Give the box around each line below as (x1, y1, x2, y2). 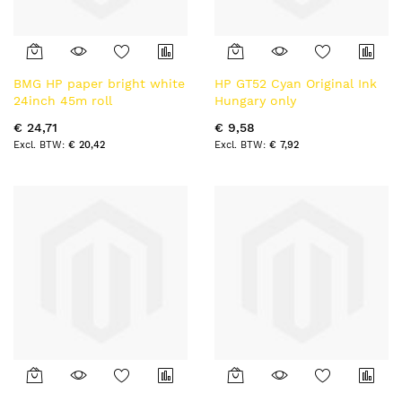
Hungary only (214, 93, 296, 108)
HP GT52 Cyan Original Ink (214, 76, 377, 91)
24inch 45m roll (13, 93, 112, 108)
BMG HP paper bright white (13, 76, 185, 91)
